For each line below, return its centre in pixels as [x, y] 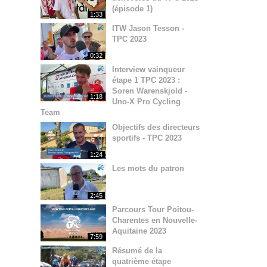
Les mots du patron [148, 168]
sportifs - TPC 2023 [147, 138]
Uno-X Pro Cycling [146, 102]
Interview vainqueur [148, 70]
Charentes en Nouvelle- [155, 220]
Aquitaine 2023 [139, 231]
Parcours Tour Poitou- [153, 209]
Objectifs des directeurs [156, 128]
